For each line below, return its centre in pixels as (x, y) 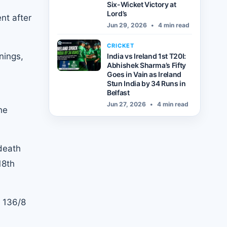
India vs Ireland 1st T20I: (146, 56)
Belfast (118, 92)
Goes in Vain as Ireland (144, 74)
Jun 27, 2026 (126, 104)
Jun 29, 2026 (127, 25)
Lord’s (117, 13)
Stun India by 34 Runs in (146, 83)
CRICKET (121, 46)
